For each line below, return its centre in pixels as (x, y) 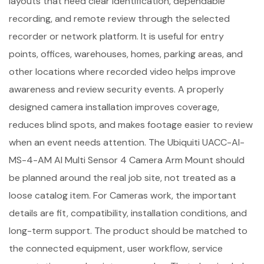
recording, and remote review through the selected (119, 19)
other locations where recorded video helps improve (122, 72)
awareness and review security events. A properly (116, 89)
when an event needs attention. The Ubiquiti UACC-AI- (127, 142)
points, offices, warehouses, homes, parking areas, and (126, 54)
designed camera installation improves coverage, (114, 107)
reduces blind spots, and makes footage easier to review (131, 125)
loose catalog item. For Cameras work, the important (123, 195)
